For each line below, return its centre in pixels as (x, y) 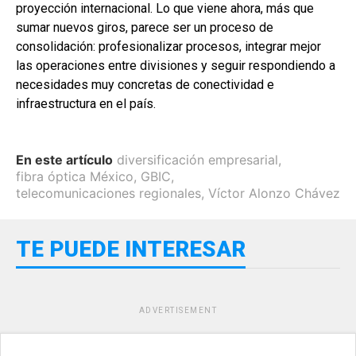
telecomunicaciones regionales (108, 193)
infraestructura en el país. (86, 103)
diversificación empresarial (197, 159)
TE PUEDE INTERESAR (131, 249)
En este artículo (64, 159)
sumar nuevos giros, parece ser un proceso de (145, 27)
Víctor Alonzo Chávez (274, 193)
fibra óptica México (75, 176)
